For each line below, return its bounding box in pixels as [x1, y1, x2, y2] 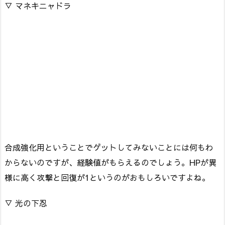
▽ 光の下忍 [5, 197, 47, 208]
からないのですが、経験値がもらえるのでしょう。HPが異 [5, 156, 216, 168]
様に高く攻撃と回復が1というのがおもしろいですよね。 [5, 171, 210, 183]
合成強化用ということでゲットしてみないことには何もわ [5, 141, 213, 153]
